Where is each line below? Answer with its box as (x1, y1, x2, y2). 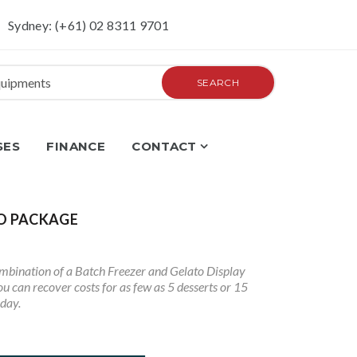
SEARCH (197, 76, 239, 88)
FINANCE (46, 139, 105, 154)
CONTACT (131, 139, 197, 154)
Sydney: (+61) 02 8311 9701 (8, 18, 170, 33)
